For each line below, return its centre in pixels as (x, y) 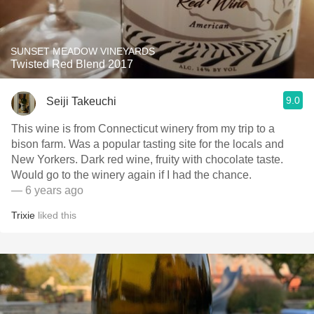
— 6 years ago (47, 190)
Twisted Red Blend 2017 (72, 64)
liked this (56, 215)
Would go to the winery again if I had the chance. (131, 175)
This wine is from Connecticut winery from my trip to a (143, 129)
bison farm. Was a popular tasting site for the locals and (40, 144)
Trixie (23, 215)
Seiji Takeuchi (81, 101)
